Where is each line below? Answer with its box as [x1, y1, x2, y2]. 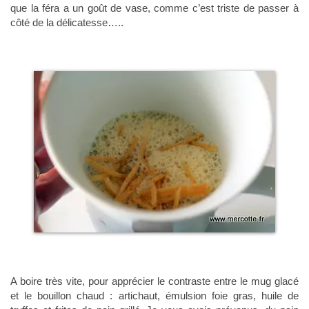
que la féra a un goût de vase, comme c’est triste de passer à [10, 2, 299, 14]
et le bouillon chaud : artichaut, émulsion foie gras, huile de [10, 290, 299, 302]
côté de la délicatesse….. [10, 17, 123, 29]
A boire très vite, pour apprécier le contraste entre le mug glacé [10, 275, 299, 288]
